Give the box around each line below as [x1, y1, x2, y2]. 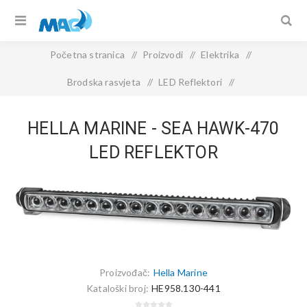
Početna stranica [49, 49, 125, 60]
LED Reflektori [158, 76, 222, 88]
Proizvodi [143, 49, 183, 60]
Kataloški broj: [86, 282, 149, 294]
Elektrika [201, 49, 240, 60]
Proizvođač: [99, 266, 151, 278]
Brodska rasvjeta [66, 76, 140, 88]
